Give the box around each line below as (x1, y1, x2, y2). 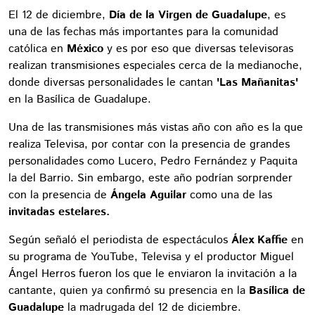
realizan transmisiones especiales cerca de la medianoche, (8, 57, 302, 74)
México (67, 40, 107, 57)
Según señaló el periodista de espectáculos (8, 231, 228, 248)
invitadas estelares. (8, 203, 110, 220)
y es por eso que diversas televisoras (107, 40, 293, 57)
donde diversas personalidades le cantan (8, 74, 213, 91)
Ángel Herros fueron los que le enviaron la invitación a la (8, 265, 297, 282)
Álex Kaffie (228, 231, 288, 248)
